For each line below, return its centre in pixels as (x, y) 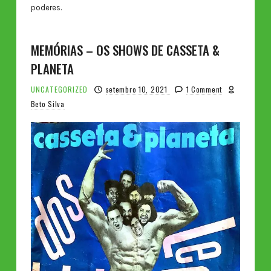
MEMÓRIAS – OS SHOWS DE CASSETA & (125, 50)
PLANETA (52, 69)
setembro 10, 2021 (138, 90)
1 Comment (204, 90)
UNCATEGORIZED (59, 90)
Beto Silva (47, 104)
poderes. (46, 7)
